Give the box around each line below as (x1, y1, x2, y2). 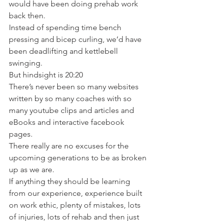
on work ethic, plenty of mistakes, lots (9, 200, 143, 210)
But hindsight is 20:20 (9, 70, 83, 79)
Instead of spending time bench (9, 23, 123, 32)
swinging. (9, 58, 42, 68)
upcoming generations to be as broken (9, 153, 148, 162)
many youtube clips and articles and (9, 106, 136, 115)
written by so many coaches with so (9, 94, 134, 103)
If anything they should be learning (9, 177, 132, 186)
